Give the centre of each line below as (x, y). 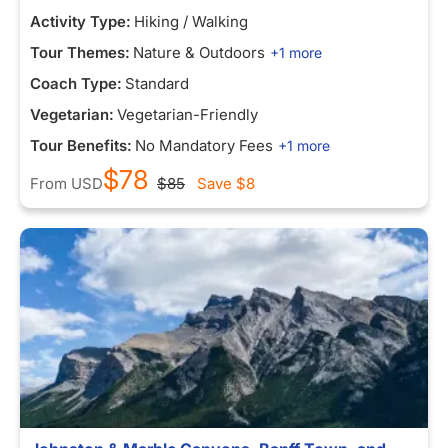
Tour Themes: (80, 52)
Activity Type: (80, 21)
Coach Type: (76, 83)
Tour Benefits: (81, 145)
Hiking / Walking (191, 21)
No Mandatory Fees (204, 145)
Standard (157, 83)
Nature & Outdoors (199, 52)
